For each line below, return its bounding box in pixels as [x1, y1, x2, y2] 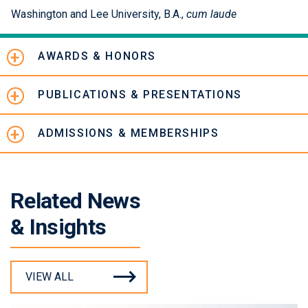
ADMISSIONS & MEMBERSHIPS [38, 126, 219, 140]
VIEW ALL [25, 270, 74, 284]
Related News [10, 188, 140, 214]
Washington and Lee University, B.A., [11, 8, 186, 21]
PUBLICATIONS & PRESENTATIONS [38, 88, 242, 102]
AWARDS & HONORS [38, 49, 156, 63]
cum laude [186, 8, 236, 21]
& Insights [10, 214, 107, 241]
